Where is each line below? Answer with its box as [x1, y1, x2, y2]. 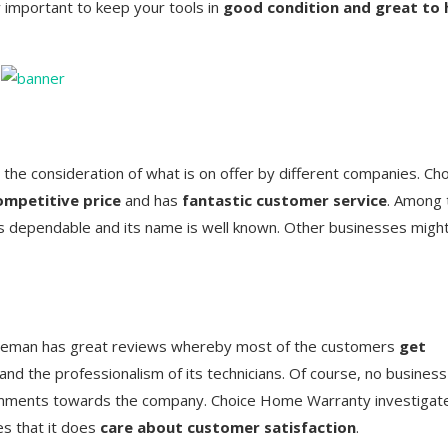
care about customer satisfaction [100, 416, 356, 437]
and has [125, 189, 182, 210]
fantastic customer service [182, 189, 387, 210]
